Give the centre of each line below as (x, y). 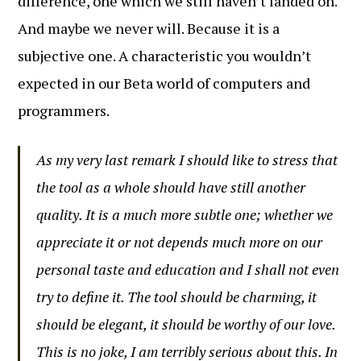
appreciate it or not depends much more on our (180, 242)
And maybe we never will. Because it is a (149, 28)
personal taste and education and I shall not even (188, 269)
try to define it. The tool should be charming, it (177, 297)
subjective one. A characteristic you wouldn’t (165, 56)
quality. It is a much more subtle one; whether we (185, 214)
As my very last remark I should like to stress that (187, 160)
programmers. (64, 110)
